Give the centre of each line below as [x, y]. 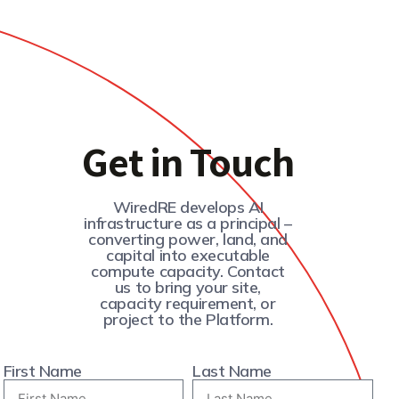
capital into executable [188, 256]
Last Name [232, 371]
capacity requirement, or [188, 304]
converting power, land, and [188, 240]
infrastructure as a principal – [188, 224]
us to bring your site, [188, 288]
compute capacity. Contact [188, 272]
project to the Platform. [188, 320]
